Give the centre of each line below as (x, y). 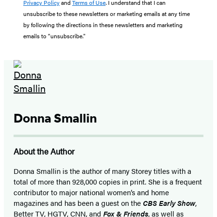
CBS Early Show (169, 202)
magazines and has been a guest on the (78, 202)
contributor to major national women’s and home (91, 192)
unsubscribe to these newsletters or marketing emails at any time (107, 13)
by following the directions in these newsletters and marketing (103, 24)
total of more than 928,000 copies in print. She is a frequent (108, 181)
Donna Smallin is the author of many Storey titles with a (102, 170)
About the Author (44, 151)
